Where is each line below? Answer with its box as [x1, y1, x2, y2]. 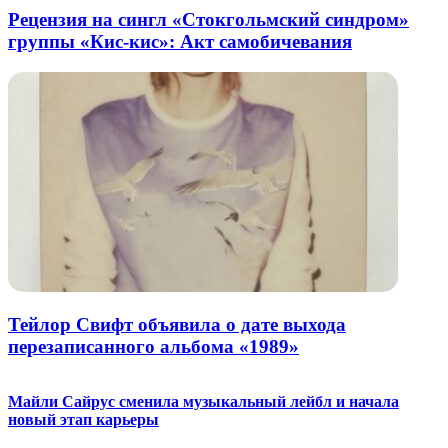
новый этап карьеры [8, 411, 159, 428]
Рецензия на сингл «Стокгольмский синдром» [8, 8, 409, 30]
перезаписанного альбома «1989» [8, 336, 299, 358]
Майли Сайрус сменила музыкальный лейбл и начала [8, 393, 399, 410]
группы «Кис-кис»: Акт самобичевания [8, 30, 352, 52]
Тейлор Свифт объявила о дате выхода [8, 314, 346, 336]
